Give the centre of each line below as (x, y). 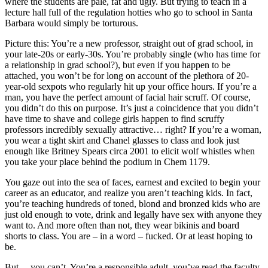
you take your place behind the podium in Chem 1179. (107, 162)
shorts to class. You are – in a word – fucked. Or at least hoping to (129, 236)
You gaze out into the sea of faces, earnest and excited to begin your (133, 182)
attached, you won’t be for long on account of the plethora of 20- (127, 75)
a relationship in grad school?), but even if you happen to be (118, 65)
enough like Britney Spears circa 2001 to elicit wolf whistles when (130, 151)
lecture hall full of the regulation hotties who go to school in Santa (129, 12)
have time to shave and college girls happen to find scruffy (115, 118)
